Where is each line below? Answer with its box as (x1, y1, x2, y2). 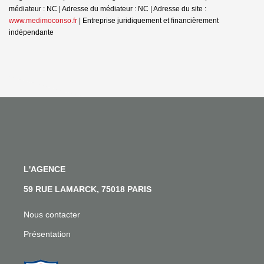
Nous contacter (24, 209, 80, 219)
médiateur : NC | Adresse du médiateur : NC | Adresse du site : (9, 4, 206, 13)
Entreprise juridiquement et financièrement (82, 16, 219, 25)
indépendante (9, 28, 54, 37)
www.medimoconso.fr (9, 16, 77, 25)
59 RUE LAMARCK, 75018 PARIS (24, 184, 151, 194)
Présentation (24, 229, 71, 239)
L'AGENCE (24, 164, 65, 174)
